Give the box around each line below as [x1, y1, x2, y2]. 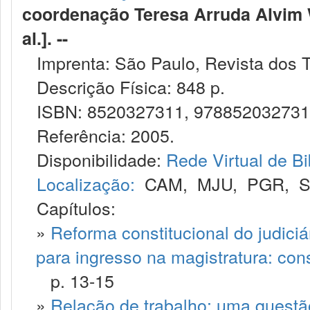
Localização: [37, 171, 135, 196]
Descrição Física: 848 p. [22, 74, 225, 99]
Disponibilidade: [22, 147, 166, 172]
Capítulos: [37, 195, 116, 220]
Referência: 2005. [22, 122, 174, 147]
